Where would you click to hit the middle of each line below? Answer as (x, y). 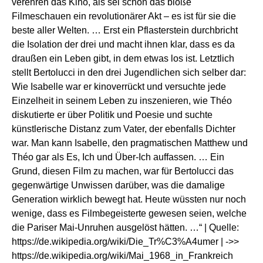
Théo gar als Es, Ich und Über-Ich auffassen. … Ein (118, 157)
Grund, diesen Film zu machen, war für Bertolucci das (123, 171)
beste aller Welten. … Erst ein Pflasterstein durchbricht (125, 30)
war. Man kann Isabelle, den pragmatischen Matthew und (130, 143)
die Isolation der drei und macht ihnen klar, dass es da (123, 44)
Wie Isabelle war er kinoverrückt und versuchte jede (119, 86)
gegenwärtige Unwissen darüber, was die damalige (118, 185)
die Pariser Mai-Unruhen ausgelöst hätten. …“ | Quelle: (125, 227)
